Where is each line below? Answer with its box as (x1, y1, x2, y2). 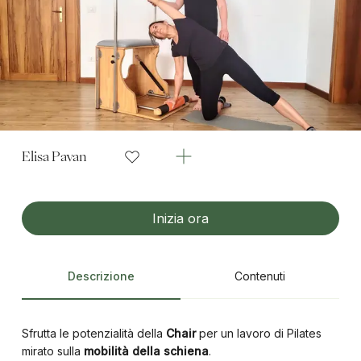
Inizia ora (152, 210, 209, 226)
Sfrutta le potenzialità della (21, 326, 163, 340)
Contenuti (234, 269, 286, 283)
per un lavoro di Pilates (195, 326, 322, 340)
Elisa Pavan (21, 150, 87, 163)
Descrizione (67, 269, 135, 283)
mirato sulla (21, 344, 84, 358)
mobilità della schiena (83, 344, 209, 358)
